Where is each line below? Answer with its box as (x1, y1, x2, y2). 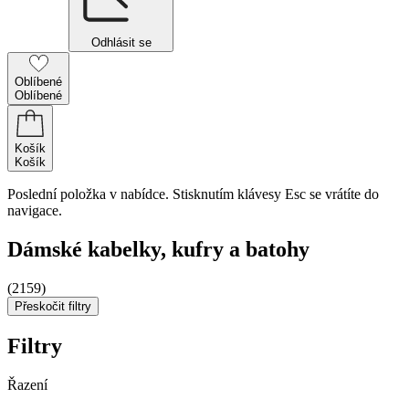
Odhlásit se (90, 36, 152, 49)
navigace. (7, 203, 62, 218)
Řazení (7, 376, 47, 393)
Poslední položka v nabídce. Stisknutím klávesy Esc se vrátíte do (7, 186, 379, 202)
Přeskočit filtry (15, 299, 91, 313)
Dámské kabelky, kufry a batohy (7, 236, 309, 261)
